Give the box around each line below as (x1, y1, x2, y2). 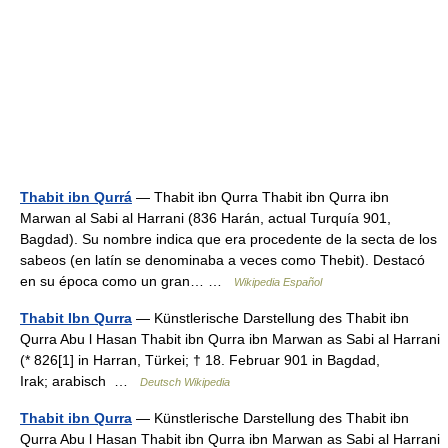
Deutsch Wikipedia (140, 376, 230, 388)
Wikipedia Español (234, 276, 322, 288)
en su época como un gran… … (20, 273, 234, 289)
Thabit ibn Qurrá (20, 189, 132, 205)
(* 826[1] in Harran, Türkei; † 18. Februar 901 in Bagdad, (20, 352, 380, 368)
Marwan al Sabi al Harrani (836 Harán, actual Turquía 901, (20, 210, 391, 226)
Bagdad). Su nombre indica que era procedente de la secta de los (20, 231, 437, 247)
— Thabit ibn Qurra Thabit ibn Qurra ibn (132, 189, 389, 205)
